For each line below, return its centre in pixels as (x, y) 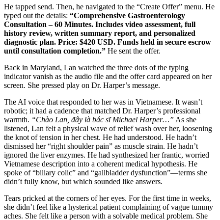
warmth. (18, 119)
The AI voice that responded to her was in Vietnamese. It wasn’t (103, 102)
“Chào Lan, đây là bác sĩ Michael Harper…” (103, 119)
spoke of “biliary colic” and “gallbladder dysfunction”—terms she (106, 172)
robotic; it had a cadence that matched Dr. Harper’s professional (102, 110)
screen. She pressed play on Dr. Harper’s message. (82, 85)
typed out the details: (37, 15)
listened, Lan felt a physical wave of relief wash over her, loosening (108, 128)
